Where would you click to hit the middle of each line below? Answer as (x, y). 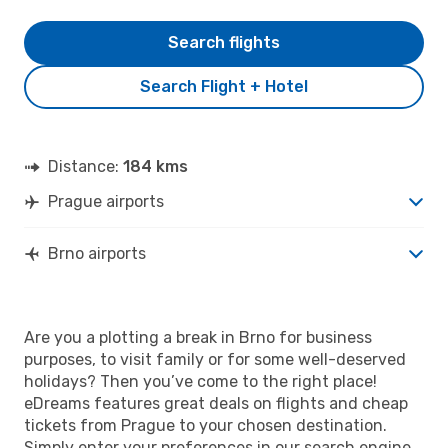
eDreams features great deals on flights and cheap (216, 403)
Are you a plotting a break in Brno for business (198, 337)
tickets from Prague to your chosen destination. (205, 425)
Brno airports (97, 253)
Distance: (85, 166)
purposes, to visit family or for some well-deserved (215, 359)
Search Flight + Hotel (224, 86)
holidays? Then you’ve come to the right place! (200, 381)
